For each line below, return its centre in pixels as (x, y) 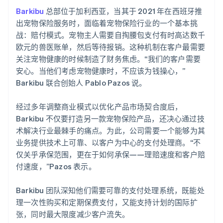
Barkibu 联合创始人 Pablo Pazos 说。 (81, 82)
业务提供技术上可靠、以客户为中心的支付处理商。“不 (109, 142)
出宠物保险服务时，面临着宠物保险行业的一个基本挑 (107, 23)
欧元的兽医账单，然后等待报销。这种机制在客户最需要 (111, 47)
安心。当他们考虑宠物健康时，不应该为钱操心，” (101, 70)
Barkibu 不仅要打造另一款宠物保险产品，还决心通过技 (110, 118)
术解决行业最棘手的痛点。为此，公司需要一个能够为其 (111, 130)
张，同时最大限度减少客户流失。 (73, 214)
